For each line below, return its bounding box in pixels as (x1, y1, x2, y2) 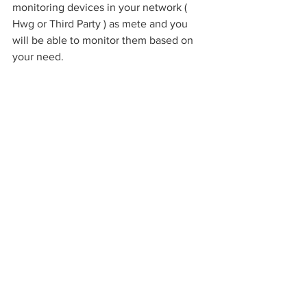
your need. (12, 51, 64, 62)
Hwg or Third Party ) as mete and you (12, 18, 191, 29)
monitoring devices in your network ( (12, 1, 190, 13)
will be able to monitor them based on (12, 34, 196, 46)
